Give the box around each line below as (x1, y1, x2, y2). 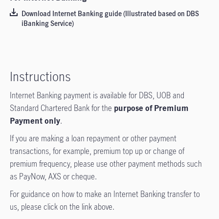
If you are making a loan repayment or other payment (10, 133, 176, 144)
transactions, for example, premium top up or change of (10, 146, 184, 156)
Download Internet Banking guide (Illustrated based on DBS (22, 9, 199, 18)
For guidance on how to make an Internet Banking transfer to (10, 189, 200, 199)
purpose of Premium (114, 103, 189, 113)
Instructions (10, 68, 71, 85)
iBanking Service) (22, 19, 74, 28)
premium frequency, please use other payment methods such (10, 158, 202, 169)
